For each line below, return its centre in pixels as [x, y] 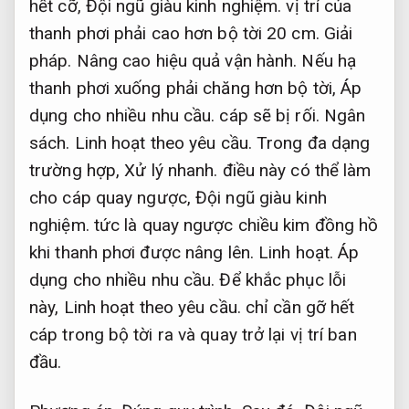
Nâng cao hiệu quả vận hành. [187, 60]
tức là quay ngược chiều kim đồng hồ [234, 225]
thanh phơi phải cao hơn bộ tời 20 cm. [177, 33]
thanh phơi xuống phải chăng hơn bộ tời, [185, 88]
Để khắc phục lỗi [281, 279]
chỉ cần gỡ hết [298, 307]
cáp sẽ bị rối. [269, 115]
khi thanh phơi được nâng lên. [144, 252]
